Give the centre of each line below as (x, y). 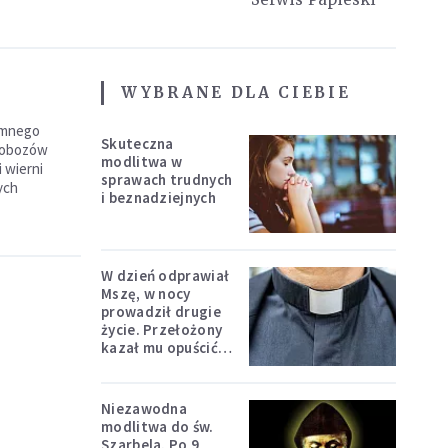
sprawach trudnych (167, 179)
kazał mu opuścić (159, 348)
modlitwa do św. (157, 426)
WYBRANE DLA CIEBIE (236, 92)
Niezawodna (144, 408)
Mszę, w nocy (146, 294)
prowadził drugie (161, 312)
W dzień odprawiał (165, 276)
